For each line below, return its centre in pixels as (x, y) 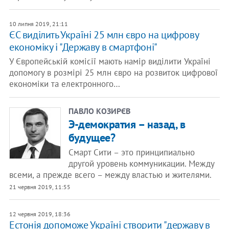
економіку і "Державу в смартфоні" (83, 47)
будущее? (92, 138)
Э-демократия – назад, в (127, 124)
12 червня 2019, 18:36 (40, 214)
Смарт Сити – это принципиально (131, 152)
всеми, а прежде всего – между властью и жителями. (110, 175)
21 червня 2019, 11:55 (40, 187)
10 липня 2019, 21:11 (38, 24)
